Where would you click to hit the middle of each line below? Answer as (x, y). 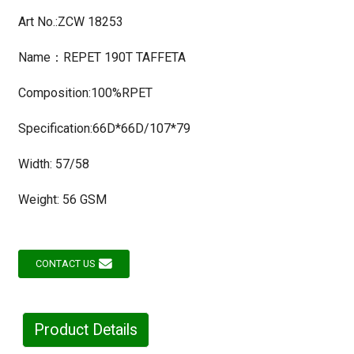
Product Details (85, 330)
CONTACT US (65, 263)
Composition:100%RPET (85, 92)
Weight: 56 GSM (62, 199)
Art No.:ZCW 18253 (70, 21)
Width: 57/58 (53, 164)
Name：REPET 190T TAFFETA (102, 57)
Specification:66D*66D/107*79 (104, 128)
